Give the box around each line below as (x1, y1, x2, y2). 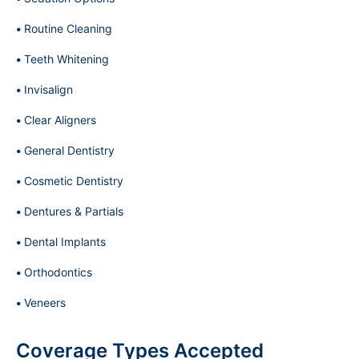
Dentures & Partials (24, 204, 123, 218)
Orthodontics (24, 265, 92, 279)
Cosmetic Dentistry (24, 174, 123, 188)
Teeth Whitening (24, 52, 109, 66)
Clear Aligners (24, 113, 96, 127)
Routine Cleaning (24, 22, 112, 35)
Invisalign (24, 83, 73, 96)
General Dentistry (24, 143, 115, 157)
